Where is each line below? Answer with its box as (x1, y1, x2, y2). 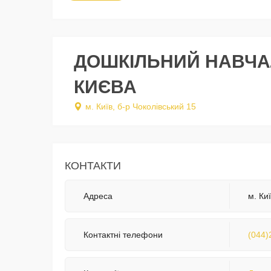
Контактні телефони (83, 230, 163, 240)
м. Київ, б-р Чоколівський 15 (85, 102, 196, 112)
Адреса (83, 191, 113, 201)
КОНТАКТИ (65, 160, 121, 172)
